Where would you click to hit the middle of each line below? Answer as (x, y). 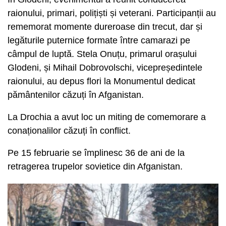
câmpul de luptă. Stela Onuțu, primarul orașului (102, 54)
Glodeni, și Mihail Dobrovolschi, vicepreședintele (105, 67)
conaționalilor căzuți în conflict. (72, 130)
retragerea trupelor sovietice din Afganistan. (95, 166)
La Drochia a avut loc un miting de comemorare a (107, 117)
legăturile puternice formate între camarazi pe (99, 40)
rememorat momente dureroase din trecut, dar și (105, 26)
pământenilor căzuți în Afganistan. (78, 95)
